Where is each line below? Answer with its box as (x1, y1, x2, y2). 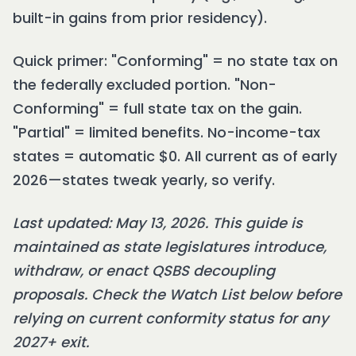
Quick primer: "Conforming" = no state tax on (13, 51, 338, 72)
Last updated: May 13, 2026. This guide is (13, 213, 303, 234)
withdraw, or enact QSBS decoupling (13, 261, 275, 281)
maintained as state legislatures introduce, (13, 237, 327, 257)
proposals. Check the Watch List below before (13, 284, 342, 305)
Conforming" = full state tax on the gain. (13, 99, 302, 119)
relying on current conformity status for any (13, 308, 328, 329)
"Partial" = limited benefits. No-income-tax (13, 122, 320, 143)
